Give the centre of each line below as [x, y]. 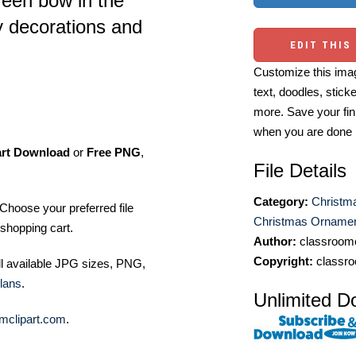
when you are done [303, 132]
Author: [275, 241]
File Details [300, 170]
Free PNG [114, 153]
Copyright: [283, 261]
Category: [281, 201]
